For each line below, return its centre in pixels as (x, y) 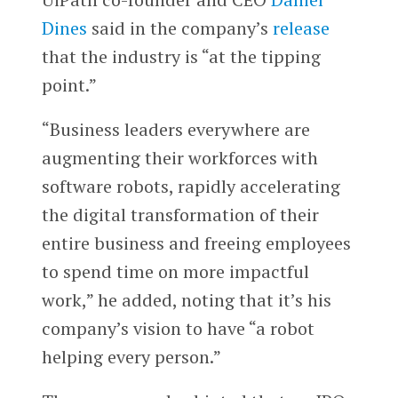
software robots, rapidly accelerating (191, 186)
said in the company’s (179, 28)
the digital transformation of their (180, 214)
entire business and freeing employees (196, 243)
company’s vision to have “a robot (178, 328)
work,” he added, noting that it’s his (186, 299)
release (301, 28)
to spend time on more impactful (175, 271)
